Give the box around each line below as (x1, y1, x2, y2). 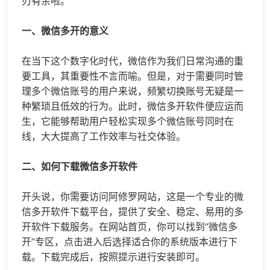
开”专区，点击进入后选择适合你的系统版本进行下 (22, 235, 237, 248)
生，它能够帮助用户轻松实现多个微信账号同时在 (22, 115, 234, 127)
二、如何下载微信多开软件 (22, 160, 137, 172)
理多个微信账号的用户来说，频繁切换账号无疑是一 (22, 84, 243, 97)
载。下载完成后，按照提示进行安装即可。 (22, 250, 205, 263)
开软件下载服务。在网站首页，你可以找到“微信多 (22, 220, 237, 233)
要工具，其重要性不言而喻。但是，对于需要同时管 (22, 69, 243, 82)
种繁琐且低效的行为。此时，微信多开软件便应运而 (22, 99, 243, 112)
